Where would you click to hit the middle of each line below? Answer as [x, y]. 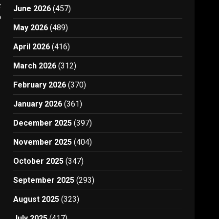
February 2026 [40, 85]
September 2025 [44, 180]
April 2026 [32, 47]
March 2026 [35, 66]
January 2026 [38, 104]
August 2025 [36, 199]
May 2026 [31, 28]
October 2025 [39, 161]
